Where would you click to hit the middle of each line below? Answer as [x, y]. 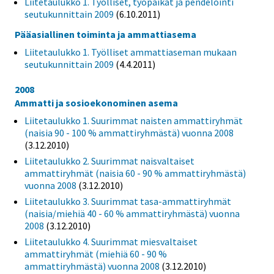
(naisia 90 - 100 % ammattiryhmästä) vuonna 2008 [129, 133]
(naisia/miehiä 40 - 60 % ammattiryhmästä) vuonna [132, 214]
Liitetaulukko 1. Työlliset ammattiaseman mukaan [131, 52]
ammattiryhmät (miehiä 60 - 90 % [96, 254]
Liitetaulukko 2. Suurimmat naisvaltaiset [109, 161]
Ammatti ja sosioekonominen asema [96, 103]
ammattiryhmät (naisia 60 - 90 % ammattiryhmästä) [135, 173]
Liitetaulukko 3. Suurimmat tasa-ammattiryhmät [128, 202]
